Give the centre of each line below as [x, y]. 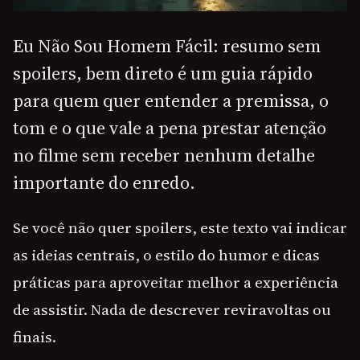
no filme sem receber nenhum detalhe [164, 155]
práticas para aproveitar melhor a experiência [176, 282]
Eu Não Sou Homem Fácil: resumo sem [167, 46]
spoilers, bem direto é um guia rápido [163, 74]
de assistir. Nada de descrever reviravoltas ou [172, 310]
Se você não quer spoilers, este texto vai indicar [180, 228]
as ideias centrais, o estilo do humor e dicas [166, 255]
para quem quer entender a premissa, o [171, 101]
